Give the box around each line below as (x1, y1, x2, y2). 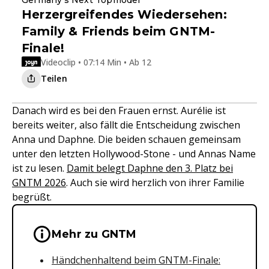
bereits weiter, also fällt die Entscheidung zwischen (12, 118, 240, 131)
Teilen (41, 72, 67, 84)
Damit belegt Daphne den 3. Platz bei (67, 161, 233, 175)
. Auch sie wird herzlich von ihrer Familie (66, 175, 244, 189)
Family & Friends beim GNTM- (22, 23, 216, 38)
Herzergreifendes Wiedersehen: (22, 7, 227, 22)
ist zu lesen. (12, 161, 67, 175)
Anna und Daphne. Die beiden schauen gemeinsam (12, 132, 241, 146)
